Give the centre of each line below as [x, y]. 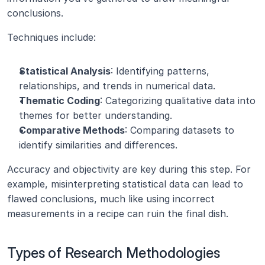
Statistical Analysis [65, 71]
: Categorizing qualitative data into [178, 101]
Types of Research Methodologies [114, 253]
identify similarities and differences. [98, 145]
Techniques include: [51, 37]
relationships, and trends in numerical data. [117, 86]
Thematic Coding [59, 101]
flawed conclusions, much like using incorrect [111, 199]
